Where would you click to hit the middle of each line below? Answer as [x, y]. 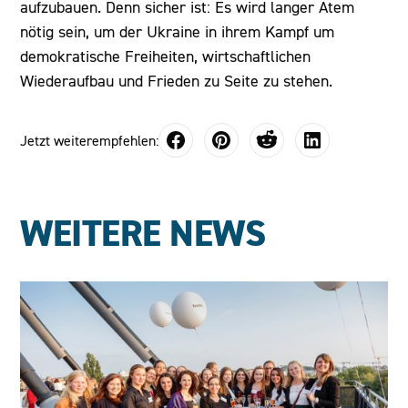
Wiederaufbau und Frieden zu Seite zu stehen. [177, 81]
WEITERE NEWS [143, 234]
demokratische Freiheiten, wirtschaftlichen [166, 56]
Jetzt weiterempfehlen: [90, 140]
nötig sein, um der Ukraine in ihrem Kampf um [178, 32]
